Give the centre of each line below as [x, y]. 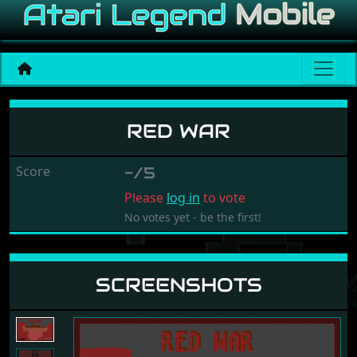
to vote [222, 198]
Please [145, 198]
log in [183, 198]
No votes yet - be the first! [192, 217]
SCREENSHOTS [178, 285]
